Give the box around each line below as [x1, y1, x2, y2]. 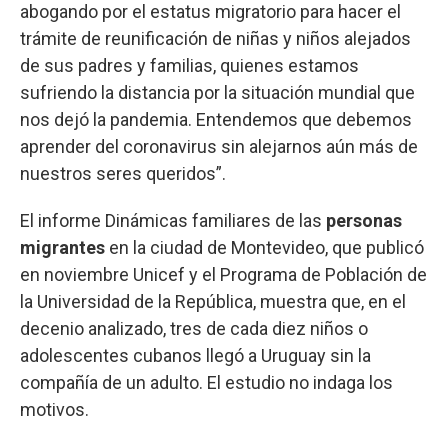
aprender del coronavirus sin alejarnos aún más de [20, 135, 418, 157]
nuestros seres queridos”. [20, 162, 226, 184]
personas [326, 209, 402, 231]
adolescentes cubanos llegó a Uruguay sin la [20, 344, 371, 366]
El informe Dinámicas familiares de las [20, 209, 326, 231]
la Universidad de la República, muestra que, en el [20, 290, 406, 312]
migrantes [20, 236, 105, 258]
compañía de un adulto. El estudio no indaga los [20, 371, 393, 393]
